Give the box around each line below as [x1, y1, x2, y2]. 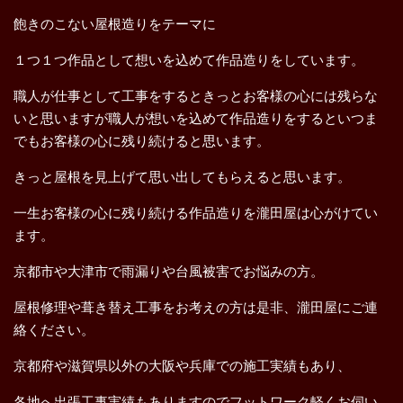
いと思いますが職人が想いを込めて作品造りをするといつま [13, 111, 378, 126]
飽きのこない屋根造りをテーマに [13, 16, 216, 31]
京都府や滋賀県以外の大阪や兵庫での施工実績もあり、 [13, 358, 351, 373]
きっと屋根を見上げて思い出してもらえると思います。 [13, 169, 351, 184]
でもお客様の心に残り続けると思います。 [13, 133, 270, 148]
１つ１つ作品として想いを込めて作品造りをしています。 [13, 52, 364, 67]
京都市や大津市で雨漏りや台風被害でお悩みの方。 [13, 264, 324, 279]
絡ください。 [13, 322, 94, 337]
